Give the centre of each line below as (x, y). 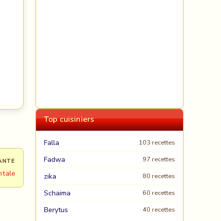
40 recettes (159, 210)
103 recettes (157, 143)
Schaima (57, 193)
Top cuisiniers (69, 119)
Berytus (56, 210)
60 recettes (159, 193)
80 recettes (159, 176)
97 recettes (159, 159)
